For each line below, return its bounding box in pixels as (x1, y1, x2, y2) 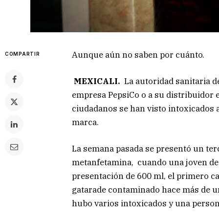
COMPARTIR (5, 50, 40, 57)
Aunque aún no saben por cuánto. (72, 49, 204, 60)
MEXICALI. (74, 75, 124, 87)
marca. (72, 116, 99, 128)
